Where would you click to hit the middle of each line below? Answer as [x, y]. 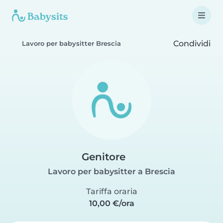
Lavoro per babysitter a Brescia [111, 171]
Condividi [191, 43]
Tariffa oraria [111, 191]
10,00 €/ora [111, 203]
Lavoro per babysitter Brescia [71, 44]
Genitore [103, 157]
